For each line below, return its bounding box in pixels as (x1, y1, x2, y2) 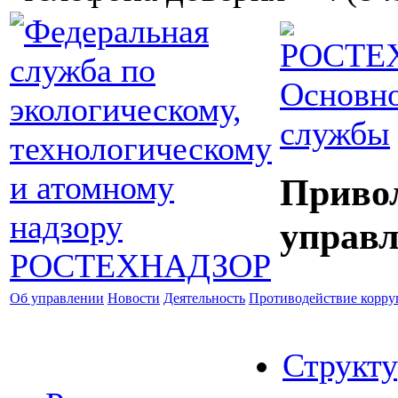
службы (280, 115, 390, 152)
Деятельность (163, 291, 245, 306)
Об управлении (10, 291, 104, 306)
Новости (107, 291, 160, 306)
